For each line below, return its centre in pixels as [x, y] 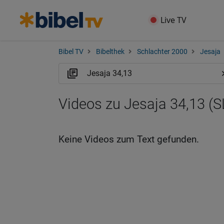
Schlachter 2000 [162, 52]
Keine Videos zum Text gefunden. [129, 139]
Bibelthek [110, 52]
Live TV [174, 20]
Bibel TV [71, 52]
